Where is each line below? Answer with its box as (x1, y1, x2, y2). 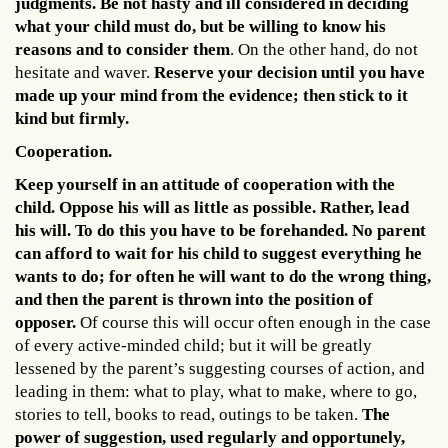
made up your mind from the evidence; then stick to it (15, 85, 408, 105)
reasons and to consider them (15, 39, 230, 59)
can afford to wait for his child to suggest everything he (15, 243, 422, 263)
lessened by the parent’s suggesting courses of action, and (15, 358, 425, 378)
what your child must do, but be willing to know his (15, 16, 386, 36)
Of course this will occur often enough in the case (80, 312, 431, 332)
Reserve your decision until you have (154, 62, 425, 82)
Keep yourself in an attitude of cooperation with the (15, 174, 395, 194)
